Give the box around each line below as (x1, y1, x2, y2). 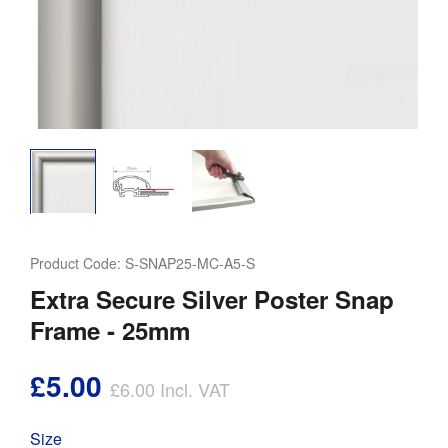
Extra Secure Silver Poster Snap (30, 282, 394, 317)
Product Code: (30, 253, 125, 274)
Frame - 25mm (30, 313, 190, 348)
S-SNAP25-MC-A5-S (125, 253, 255, 274)
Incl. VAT (155, 376, 230, 403)
